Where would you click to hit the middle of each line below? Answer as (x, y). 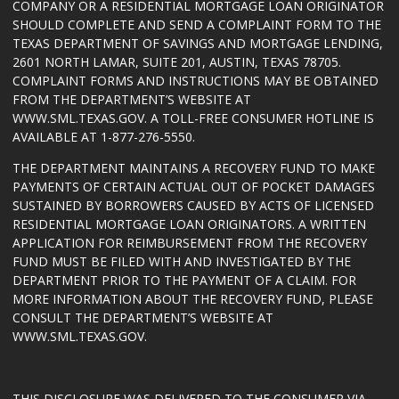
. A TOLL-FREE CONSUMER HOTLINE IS (259, 118)
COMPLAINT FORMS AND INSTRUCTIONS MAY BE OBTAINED (195, 81)
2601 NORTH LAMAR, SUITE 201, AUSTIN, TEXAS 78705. (177, 62)
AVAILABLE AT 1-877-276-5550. (104, 137)
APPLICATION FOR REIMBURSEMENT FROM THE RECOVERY (190, 243)
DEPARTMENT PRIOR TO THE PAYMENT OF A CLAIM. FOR (184, 280)
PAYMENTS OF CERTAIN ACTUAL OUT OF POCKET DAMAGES (194, 187)
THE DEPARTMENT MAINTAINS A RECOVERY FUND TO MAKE (194, 168)
